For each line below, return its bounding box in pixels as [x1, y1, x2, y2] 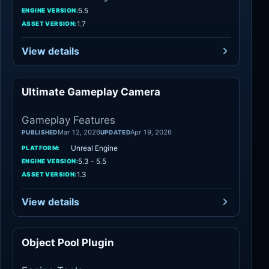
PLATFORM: [22, 144, 60, 151]
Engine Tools [183, 238, 228, 247]
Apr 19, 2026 [130, 127, 172, 136]
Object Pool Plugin [22, 236, 114, 249]
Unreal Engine [71, 143, 118, 153]
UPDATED [100, 128, 130, 136]
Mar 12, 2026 [57, 127, 100, 136]
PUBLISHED [22, 128, 58, 136]
